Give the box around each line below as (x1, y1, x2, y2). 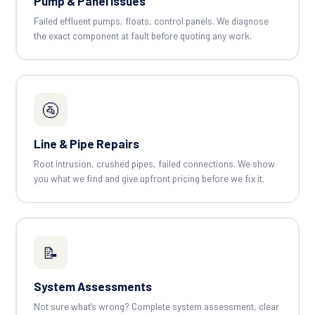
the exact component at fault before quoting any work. (33, 29, 252, 41)
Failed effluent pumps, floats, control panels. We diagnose (33, 14, 269, 27)
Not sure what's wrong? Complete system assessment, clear (33, 300, 279, 312)
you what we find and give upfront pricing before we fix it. (33, 172, 264, 184)
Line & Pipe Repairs (33, 136, 139, 150)
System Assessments (33, 278, 152, 293)
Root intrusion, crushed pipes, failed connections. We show (33, 157, 275, 169)
